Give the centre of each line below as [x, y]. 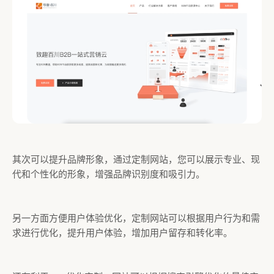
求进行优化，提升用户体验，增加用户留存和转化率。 [122, 233]
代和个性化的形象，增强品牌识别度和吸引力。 [109, 174]
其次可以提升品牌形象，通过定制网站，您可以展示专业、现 [136, 159]
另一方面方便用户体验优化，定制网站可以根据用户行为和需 [136, 218]
